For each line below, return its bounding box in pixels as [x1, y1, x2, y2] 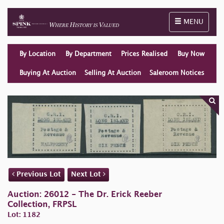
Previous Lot [14, 171, 61, 178]
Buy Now [177, 51, 205, 57]
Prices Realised [121, 51, 168, 57]
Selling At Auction [84, 70, 141, 76]
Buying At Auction [19, 70, 76, 76]
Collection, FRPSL [7, 201, 76, 209]
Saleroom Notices [149, 70, 204, 76]
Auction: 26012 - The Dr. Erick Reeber [7, 191, 162, 199]
